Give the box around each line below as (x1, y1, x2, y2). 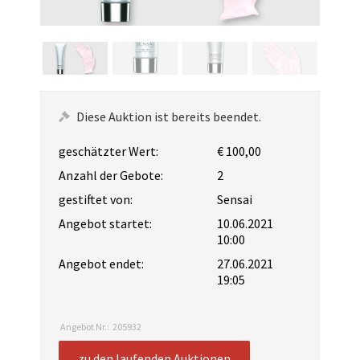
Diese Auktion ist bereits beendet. (76, 108, 261, 125)
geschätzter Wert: (59, 143, 158, 160)
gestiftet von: (59, 191, 133, 208)
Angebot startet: (59, 215, 152, 232)
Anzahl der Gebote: (59, 167, 163, 184)
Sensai (217, 191, 253, 208)
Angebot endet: (59, 256, 144, 272)
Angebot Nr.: (60, 321, 109, 333)
